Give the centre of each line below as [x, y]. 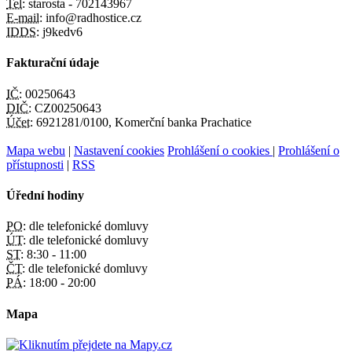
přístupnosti [35, 164]
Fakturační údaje [53, 63]
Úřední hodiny [45, 196]
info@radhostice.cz [92, 18]
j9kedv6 [61, 32]
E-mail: [24, 18]
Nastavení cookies [119, 150]
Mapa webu [36, 150]
